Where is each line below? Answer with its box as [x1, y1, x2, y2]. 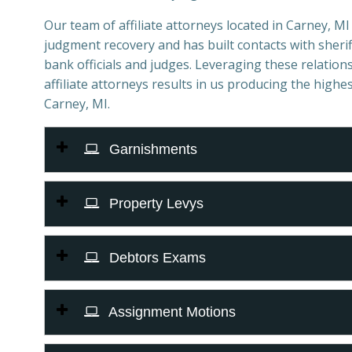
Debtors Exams [105, 250, 206, 266]
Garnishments [105, 141, 197, 157]
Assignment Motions [105, 304, 236, 320]
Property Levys [105, 196, 203, 211]
